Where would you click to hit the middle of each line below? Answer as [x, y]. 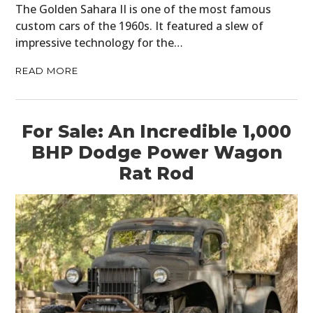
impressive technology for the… [100, 43]
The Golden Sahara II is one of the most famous [144, 9]
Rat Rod [156, 174]
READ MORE [47, 71]
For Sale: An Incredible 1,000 [156, 132]
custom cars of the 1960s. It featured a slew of [140, 26]
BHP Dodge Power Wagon [156, 153]
